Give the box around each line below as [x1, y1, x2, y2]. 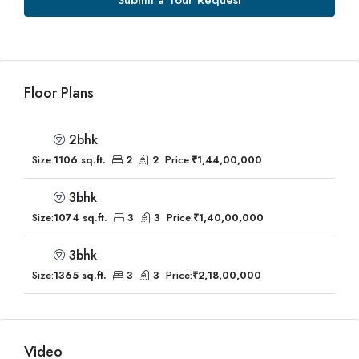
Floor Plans [24, 83, 94, 103]
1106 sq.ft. [54, 152, 106, 167]
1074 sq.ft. [54, 210, 107, 225]
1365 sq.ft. [54, 268, 107, 283]
